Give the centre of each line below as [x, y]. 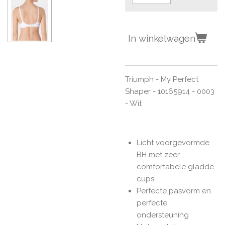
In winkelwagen [162, 38]
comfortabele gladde [175, 166]
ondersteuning [162, 215]
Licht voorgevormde [173, 142]
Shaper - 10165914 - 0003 [170, 91]
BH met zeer [158, 154]
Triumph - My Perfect [162, 79]
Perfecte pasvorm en [174, 191]
